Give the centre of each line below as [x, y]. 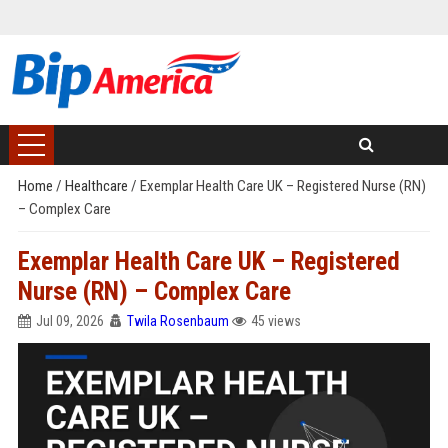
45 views [275, 321]
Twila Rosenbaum [177, 321]
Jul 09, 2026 [69, 321]
